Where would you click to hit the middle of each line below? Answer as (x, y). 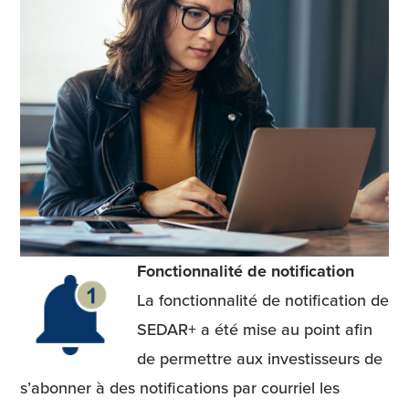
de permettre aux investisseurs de (260, 358)
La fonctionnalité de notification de (263, 299)
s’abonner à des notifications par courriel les (180, 387)
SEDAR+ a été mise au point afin (255, 329)
